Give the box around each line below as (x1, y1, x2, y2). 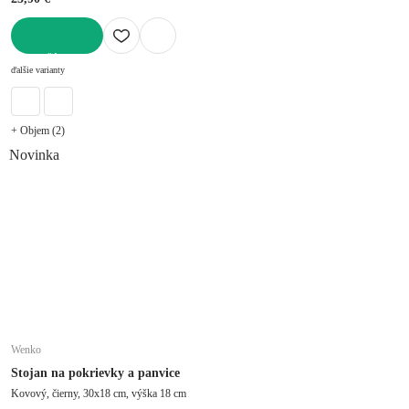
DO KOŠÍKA (11, 53, 74, 67)
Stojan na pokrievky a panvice (11, 365, 180, 380)
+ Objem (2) (11, 123, 65, 137)
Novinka (9, 146, 59, 163)
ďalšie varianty (11, 64, 65, 75)
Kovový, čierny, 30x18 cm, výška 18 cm (160, 386, 186, 400)
